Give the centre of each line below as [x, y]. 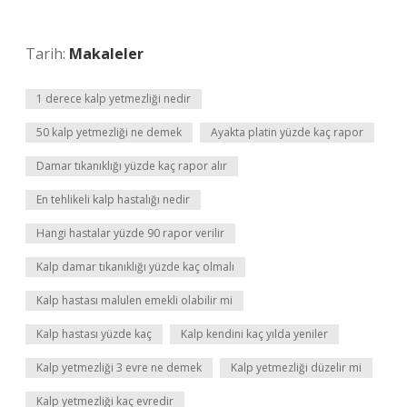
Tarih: [47, 54]
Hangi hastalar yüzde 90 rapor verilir [130, 233]
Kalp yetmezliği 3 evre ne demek [119, 367]
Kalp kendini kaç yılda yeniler [254, 334]
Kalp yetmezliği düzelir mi [296, 367]
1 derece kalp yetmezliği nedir [114, 99]
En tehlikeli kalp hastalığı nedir [113, 199]
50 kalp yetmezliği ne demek [109, 132]
